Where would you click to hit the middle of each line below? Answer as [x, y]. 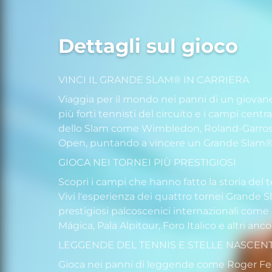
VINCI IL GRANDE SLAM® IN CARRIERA [154, 80]
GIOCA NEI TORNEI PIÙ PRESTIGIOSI [147, 163]
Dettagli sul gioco [148, 46]
